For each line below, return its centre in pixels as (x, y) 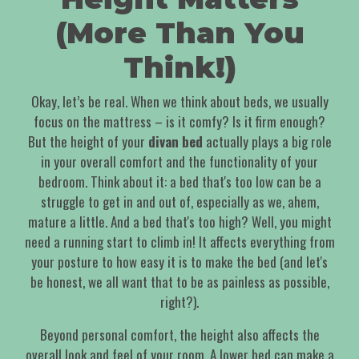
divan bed (175, 142)
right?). (179, 302)
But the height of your (88, 142)
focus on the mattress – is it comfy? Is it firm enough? (179, 122)
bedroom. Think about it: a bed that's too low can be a (179, 182)
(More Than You (179, 33)
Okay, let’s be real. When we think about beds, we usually (179, 102)
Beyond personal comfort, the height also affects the (179, 335)
